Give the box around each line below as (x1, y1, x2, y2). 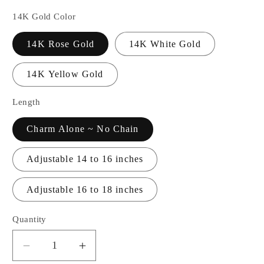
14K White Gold (128, 38, 201, 49)
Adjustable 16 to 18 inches (27, 184, 144, 194)
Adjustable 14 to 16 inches (27, 154, 144, 164)
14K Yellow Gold (27, 69, 104, 80)
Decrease (25, 245, 80, 259)
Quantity (12, 214, 47, 224)
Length (12, 97, 40, 107)
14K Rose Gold (27, 38, 95, 49)
